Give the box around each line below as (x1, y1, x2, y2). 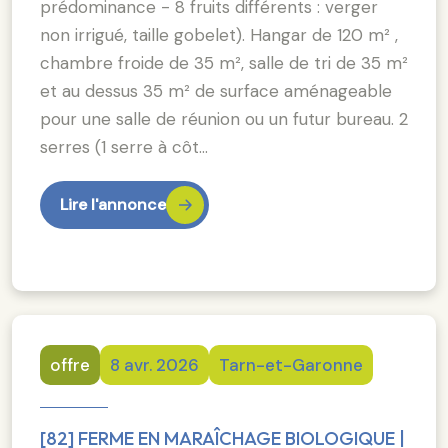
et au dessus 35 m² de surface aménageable (40, 79, 392, 102)
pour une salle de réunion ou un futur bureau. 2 (40, 107, 408, 130)
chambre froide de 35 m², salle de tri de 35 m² (40, 51, 408, 74)
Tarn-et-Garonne (219, 353, 363, 376)
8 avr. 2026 (110, 353, 199, 376)
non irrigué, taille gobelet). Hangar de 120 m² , (40, 23, 398, 46)
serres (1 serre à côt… (40, 135, 208, 158)
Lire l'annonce (60, 193, 166, 215)
